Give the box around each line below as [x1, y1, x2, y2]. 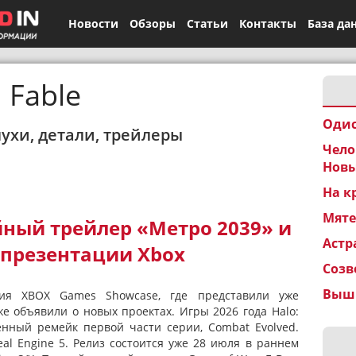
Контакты [238, 16, 296, 31]
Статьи [186, 16, 228, 31]
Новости [68, 16, 118, 31]
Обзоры [129, 16, 176, 31]
